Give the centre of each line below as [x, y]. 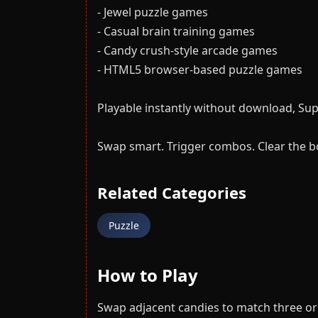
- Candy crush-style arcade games [187, 50]
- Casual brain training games [176, 31]
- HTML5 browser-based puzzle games [200, 70]
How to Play [148, 275]
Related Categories [172, 192]
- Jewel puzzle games [153, 12]
